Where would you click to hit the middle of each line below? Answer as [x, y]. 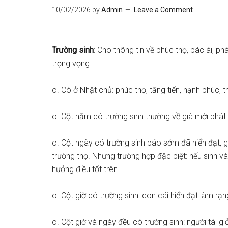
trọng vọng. [72, 63]
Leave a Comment [163, 10]
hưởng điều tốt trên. [86, 169]
